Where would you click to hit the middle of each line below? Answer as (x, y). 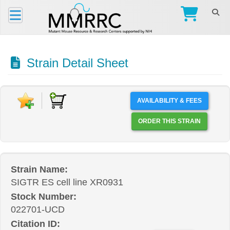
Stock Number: (44, 197)
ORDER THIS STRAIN (189, 121)
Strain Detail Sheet (76, 63)
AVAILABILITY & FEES (169, 101)
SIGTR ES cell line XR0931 (67, 182)
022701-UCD (38, 209)
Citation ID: (35, 224)
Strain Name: (39, 169)
